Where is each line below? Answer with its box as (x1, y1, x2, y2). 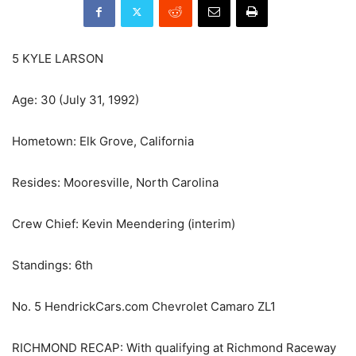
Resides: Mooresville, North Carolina (12, 175, 219, 191)
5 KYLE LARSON (12, 51, 103, 67)
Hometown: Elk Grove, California (12, 133, 194, 149)
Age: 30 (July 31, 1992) (12, 92, 139, 108)
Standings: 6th (12, 257, 93, 273)
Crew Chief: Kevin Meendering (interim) (12, 216, 235, 232)
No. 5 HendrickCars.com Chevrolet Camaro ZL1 (12, 299, 276, 315)
